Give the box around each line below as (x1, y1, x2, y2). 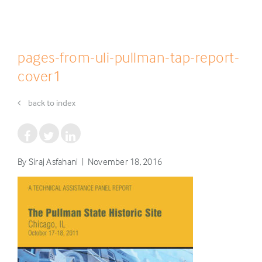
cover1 (18, 67, 61, 85)
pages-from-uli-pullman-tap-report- (18, 48, 239, 66)
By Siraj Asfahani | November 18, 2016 (18, 156, 163, 167)
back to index (26, 97, 75, 108)
